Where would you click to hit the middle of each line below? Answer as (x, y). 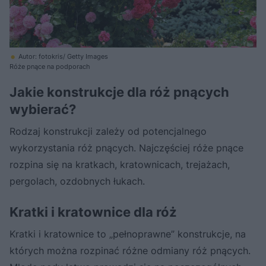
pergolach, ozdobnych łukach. (77, 181)
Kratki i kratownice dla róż (93, 212)
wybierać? (43, 109)
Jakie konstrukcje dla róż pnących (119, 92)
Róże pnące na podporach (50, 66)
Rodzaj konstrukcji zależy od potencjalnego (108, 131)
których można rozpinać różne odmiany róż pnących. (130, 250)
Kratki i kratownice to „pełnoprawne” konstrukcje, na (128, 234)
